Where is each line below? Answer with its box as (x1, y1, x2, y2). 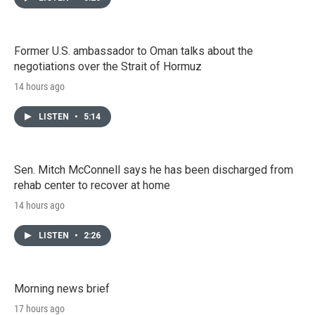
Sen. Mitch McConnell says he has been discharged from (14, 162, 293, 176)
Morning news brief (14, 281, 110, 295)
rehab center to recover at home (14, 178, 170, 192)
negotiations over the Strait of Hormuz (14, 59, 202, 73)
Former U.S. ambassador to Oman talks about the (14, 44, 253, 58)
